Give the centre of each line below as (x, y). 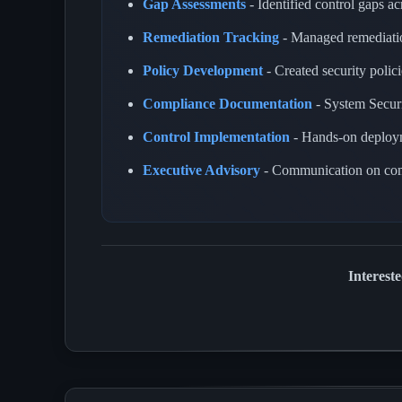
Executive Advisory (201, 170)
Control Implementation (216, 136)
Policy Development (203, 70)
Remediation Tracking (211, 37)
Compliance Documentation (227, 103)
